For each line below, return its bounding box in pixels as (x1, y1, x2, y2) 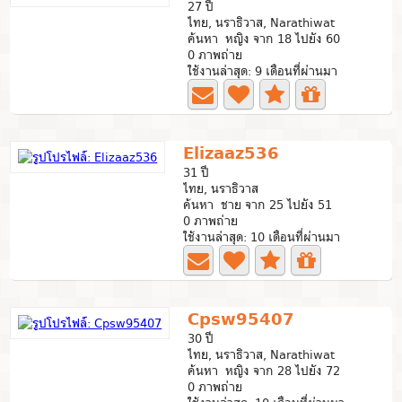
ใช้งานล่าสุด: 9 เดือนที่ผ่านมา (188, 61, 338, 81)
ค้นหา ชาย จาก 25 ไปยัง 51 (183, 195, 333, 214)
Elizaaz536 (183, 139, 280, 167)
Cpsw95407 (188, 305, 295, 333)
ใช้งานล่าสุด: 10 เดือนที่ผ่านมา (183, 227, 341, 247)
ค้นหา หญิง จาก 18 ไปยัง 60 (188, 29, 341, 48)
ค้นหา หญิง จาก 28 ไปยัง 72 (188, 361, 341, 380)
